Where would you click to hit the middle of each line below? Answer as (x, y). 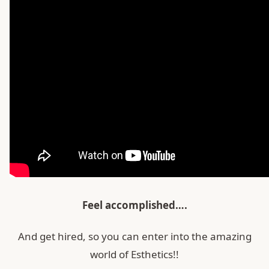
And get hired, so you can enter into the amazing (134, 236)
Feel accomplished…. (134, 205)
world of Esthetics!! (134, 254)
